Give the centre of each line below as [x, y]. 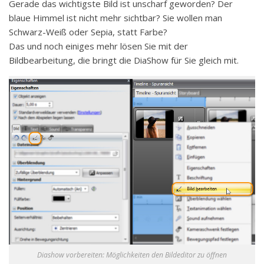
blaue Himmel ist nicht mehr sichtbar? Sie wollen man [115, 17]
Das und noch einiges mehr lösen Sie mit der [98, 46]
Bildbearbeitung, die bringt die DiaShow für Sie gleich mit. [124, 60]
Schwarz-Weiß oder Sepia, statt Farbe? [88, 32]
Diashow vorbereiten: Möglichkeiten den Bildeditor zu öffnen [132, 255]
